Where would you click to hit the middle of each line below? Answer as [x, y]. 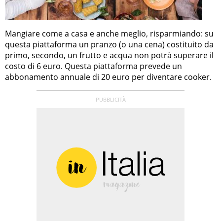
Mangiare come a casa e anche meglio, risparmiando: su [109, 33]
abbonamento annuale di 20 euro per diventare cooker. [108, 77]
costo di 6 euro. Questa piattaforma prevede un [93, 66]
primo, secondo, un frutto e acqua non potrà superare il [109, 55]
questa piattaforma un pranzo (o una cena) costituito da [109, 44]
